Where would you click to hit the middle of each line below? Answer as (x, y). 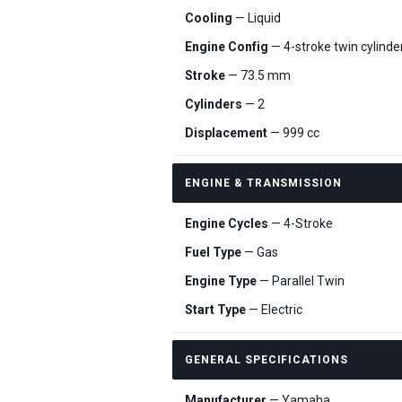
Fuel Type (213, 252)
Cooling (209, 18)
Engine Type (221, 281)
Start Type (215, 310)
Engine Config (227, 47)
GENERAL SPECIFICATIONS (267, 360)
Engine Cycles (227, 223)
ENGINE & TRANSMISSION (264, 183)
